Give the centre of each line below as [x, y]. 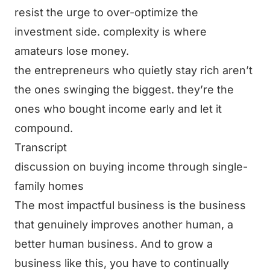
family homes [49, 186]
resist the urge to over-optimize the [106, 12]
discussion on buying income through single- [131, 167]
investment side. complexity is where [111, 32]
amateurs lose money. [72, 51]
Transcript [41, 147]
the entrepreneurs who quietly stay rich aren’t [133, 70]
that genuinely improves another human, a [124, 224]
